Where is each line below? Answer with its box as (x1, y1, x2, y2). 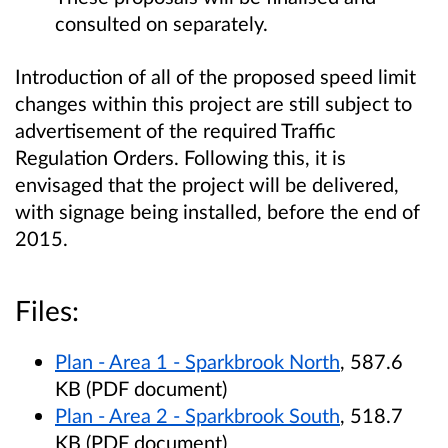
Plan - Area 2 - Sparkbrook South (55, 403, 340, 428)
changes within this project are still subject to (15, 90, 412, 115)
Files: (15, 293, 79, 328)
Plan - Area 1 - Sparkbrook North (55, 349, 340, 374)
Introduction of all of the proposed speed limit (15, 63, 416, 88)
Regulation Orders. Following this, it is (15, 144, 346, 169)
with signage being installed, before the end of (15, 198, 420, 223)
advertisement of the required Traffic (15, 117, 336, 142)
